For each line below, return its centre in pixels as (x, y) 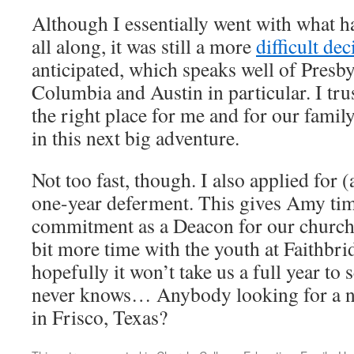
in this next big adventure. (136, 137)
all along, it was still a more (144, 46)
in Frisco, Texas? (100, 317)
